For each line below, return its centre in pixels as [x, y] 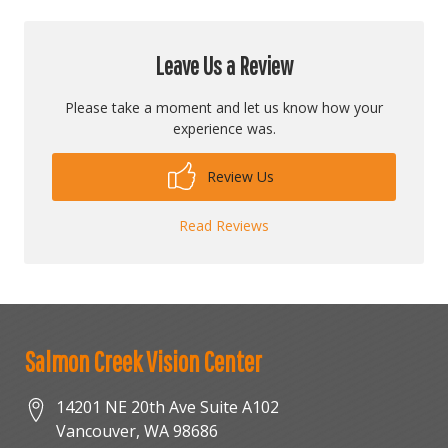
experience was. [224, 129]
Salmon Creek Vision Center [143, 362]
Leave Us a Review [224, 66]
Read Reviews [224, 226]
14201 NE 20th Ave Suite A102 [167, 407]
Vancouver [96, 431]
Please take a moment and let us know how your [224, 108]
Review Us [238, 177]
